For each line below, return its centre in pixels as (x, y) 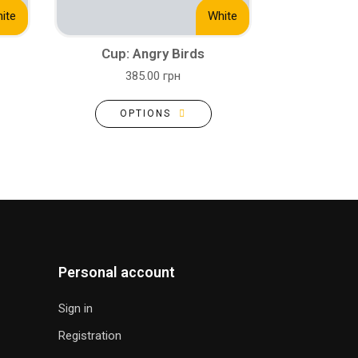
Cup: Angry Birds (153, 54)
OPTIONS (145, 113)
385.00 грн (153, 76)
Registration (90, 336)
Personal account (117, 272)
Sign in (76, 308)
